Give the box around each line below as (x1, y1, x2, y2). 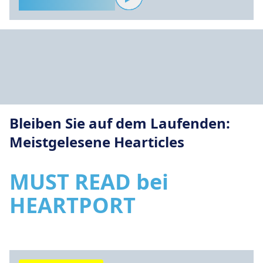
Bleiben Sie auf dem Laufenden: (9, 113, 230, 133)
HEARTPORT (9, 191, 136, 220)
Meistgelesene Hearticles (9, 132, 184, 151)
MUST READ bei (9, 167, 168, 196)
